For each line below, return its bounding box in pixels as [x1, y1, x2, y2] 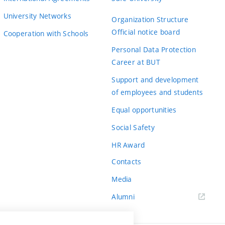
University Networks [3, 11, 71, 21]
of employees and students [111, 87, 203, 97]
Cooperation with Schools [3, 28, 89, 38]
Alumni [111, 191, 135, 201]
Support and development [111, 75, 199, 85]
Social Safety [111, 123, 155, 133]
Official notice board [111, 27, 180, 37]
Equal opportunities [111, 105, 177, 115]
